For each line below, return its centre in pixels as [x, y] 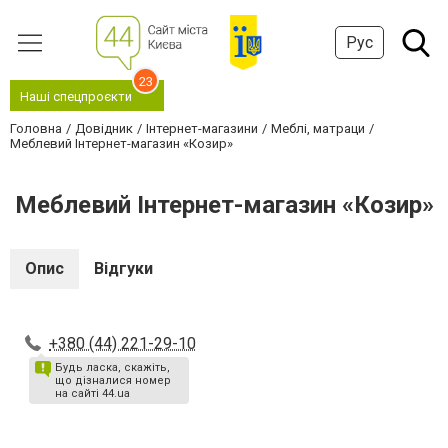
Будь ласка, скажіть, [112, 367]
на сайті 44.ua [92, 393]
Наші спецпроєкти [76, 96]
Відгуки [123, 268]
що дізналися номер [113, 380]
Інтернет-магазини [202, 128]
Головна [36, 128]
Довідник [104, 128]
